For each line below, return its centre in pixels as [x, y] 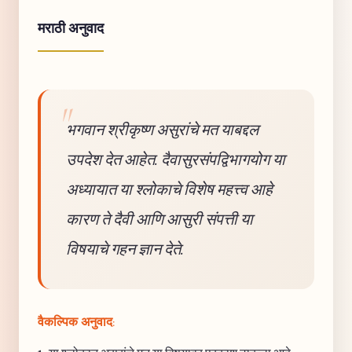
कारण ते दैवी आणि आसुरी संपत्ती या [159, 219]
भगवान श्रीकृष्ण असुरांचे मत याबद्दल [162, 130]
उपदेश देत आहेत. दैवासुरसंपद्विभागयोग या [176, 159]
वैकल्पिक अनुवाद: [76, 322]
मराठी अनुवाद [71, 28]
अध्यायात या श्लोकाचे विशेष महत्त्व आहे [169, 189]
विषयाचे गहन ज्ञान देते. [125, 249]
